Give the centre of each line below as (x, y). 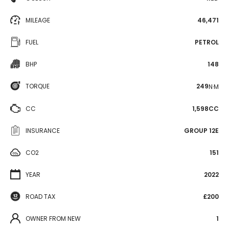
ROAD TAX (40, 196)
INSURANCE (43, 130)
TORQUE (38, 86)
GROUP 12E (201, 130)
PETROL (207, 42)
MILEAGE (38, 20)
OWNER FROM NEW (53, 218)
